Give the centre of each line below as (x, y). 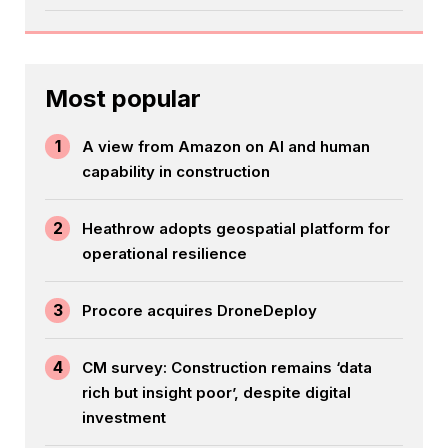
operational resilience (164, 253)
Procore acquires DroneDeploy (199, 310)
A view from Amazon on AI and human (226, 146)
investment (124, 417)
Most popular (123, 98)
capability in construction (176, 171)
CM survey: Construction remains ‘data (227, 367)
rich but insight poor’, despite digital (216, 392)
